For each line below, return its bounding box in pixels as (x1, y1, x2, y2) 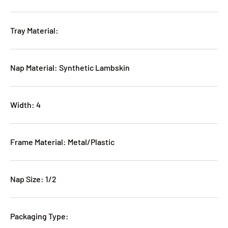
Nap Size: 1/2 (10, 174, 56, 184)
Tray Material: (10, 25, 59, 35)
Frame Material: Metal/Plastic (10, 137, 115, 147)
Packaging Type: (10, 211, 69, 221)
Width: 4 (10, 100, 41, 109)
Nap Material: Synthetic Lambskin (10, 63, 130, 72)
